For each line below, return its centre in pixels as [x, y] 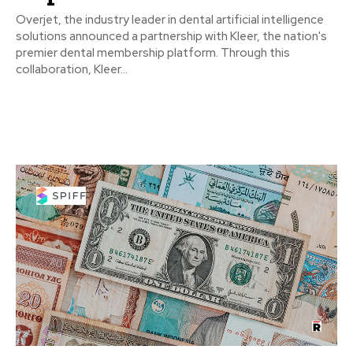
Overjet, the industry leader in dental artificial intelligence [170, 20]
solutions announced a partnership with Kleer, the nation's [171, 37]
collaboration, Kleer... [72, 70]
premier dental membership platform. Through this [153, 53]
